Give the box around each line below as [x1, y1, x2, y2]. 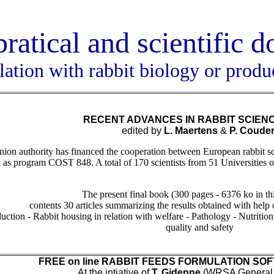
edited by [122, 125, 164, 136]
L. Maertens [164, 125, 220, 136]
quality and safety [166, 222, 234, 232]
